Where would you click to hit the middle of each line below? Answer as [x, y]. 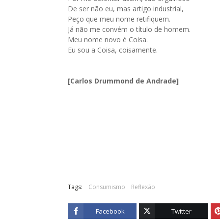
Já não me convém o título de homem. [129, 29]
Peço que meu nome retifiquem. [119, 19]
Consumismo [107, 187]
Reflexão [143, 187]
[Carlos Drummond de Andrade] [123, 81]
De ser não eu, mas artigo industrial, [126, 9]
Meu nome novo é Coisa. [108, 40]
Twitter [182, 211]
